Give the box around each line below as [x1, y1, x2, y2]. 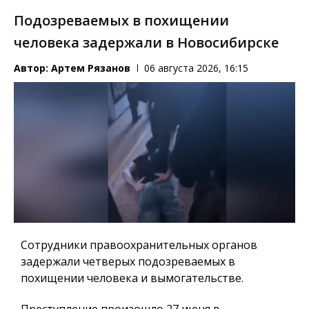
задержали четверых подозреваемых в [21, 253, 235, 269]
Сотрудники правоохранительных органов [21, 237, 257, 252]
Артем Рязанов [51, 61, 130, 75]
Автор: [14, 61, 51, 75]
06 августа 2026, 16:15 [144, 61, 248, 75]
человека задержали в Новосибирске [14, 33, 279, 52]
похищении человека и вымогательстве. [21, 270, 243, 286]
